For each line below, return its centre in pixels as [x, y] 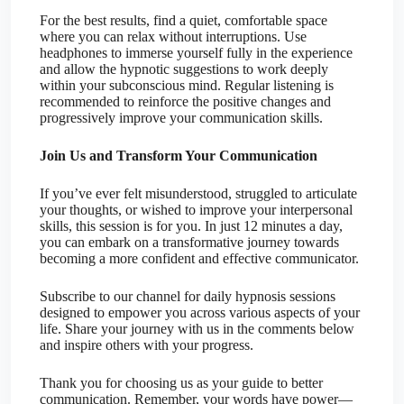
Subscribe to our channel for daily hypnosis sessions [188, 297]
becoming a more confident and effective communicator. [199, 259]
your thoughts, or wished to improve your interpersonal [196, 210]
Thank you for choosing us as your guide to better [181, 383]
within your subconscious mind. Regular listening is [187, 86]
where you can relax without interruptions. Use [173, 37]
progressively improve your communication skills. [181, 118]
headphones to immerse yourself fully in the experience [196, 53]
